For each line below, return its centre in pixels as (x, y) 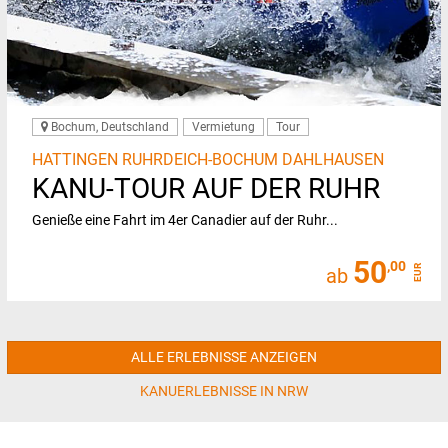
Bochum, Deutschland (108, 126)
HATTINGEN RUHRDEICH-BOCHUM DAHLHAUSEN (208, 159)
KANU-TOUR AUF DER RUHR (206, 188)
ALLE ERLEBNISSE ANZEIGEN (224, 356)
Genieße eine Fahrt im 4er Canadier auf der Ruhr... (185, 219)
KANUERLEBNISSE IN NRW (224, 390)
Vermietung (223, 126)
